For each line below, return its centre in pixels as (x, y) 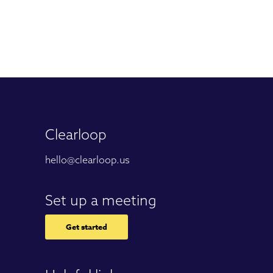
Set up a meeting (101, 200)
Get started (87, 226)
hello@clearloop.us (87, 159)
